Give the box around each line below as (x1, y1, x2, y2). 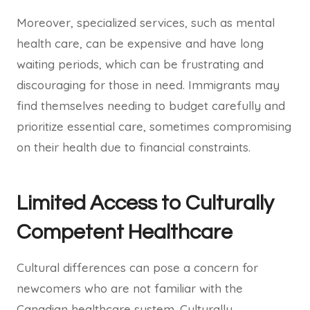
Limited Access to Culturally (17, 192, 274, 215)
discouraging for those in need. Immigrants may (17, 77, 280, 93)
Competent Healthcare (17, 221, 232, 244)
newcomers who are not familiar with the (17, 281, 243, 296)
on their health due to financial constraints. (17, 140, 250, 155)
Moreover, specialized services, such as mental (17, 15, 275, 30)
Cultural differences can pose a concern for (17, 260, 258, 275)
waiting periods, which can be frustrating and (17, 57, 264, 72)
